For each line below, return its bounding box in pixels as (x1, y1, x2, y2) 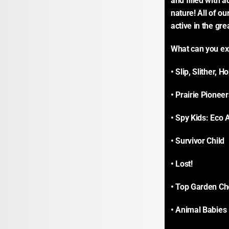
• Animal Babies (171, 205, 227, 215)
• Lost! (171, 159, 193, 169)
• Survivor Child (171, 136, 224, 146)
